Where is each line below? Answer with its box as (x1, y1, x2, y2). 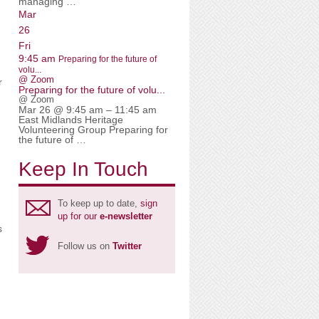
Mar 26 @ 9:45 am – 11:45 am (19, 104, 157, 115)
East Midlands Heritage (19, 114, 123, 125)
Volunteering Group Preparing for (19, 124, 168, 135)
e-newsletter (100, 211, 152, 221)
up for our (58, 211, 100, 221)
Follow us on (58, 241, 113, 251)
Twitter (113, 241, 142, 251)
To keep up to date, (58, 198, 140, 209)
